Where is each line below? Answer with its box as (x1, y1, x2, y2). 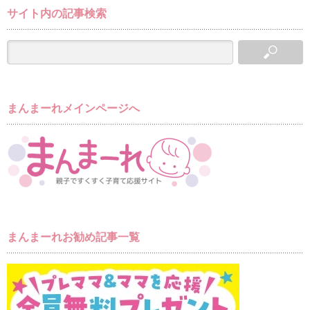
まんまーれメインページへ (7, 102, 140, 114)
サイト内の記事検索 (7, 8, 107, 20)
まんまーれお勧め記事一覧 (7, 231, 140, 244)
